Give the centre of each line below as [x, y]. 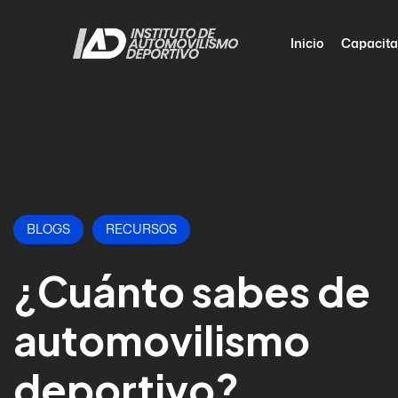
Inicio [306, 43]
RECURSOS [141, 230]
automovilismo [162, 339]
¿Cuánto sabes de [192, 291]
